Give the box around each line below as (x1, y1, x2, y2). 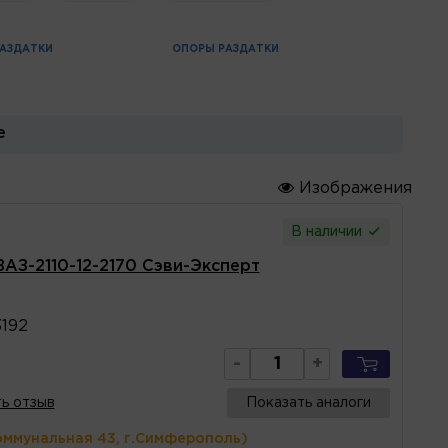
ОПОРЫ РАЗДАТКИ (171, 44, 279, 54)
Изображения (294, 180, 412, 196)
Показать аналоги (246, 396, 371, 409)
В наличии (291, 225, 366, 238)
